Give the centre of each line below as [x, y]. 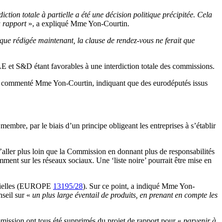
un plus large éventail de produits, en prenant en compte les [124, 195]
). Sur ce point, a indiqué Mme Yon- [139, 186]
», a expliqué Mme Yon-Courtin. [79, 24]
